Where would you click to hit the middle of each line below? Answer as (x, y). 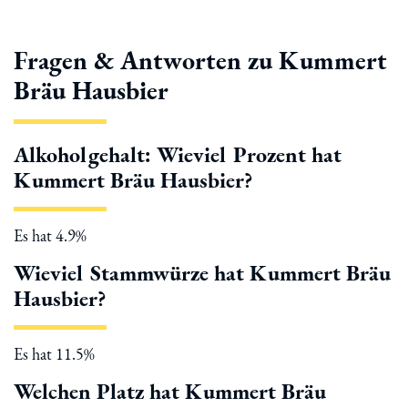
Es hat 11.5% (54, 354)
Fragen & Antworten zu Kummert (200, 60)
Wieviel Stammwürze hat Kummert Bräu (202, 273)
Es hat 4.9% (50, 235)
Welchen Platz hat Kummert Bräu (170, 391)
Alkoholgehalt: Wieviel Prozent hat (178, 154)
